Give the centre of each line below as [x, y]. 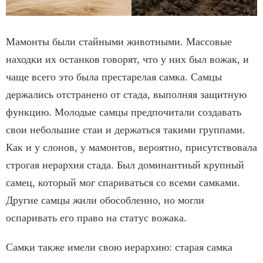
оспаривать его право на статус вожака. [96, 218]
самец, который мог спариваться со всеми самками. [123, 182]
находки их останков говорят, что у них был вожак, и [127, 59]
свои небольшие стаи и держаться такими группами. [126, 129]
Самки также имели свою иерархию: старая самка [119, 247]
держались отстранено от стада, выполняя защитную [126, 94]
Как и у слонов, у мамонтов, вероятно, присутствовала [131, 147]
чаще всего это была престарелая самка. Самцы [114, 77]
